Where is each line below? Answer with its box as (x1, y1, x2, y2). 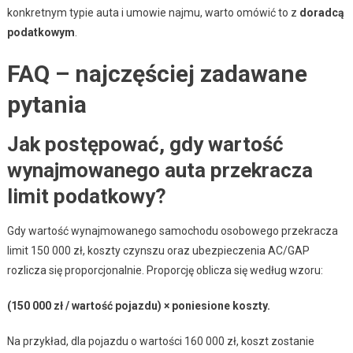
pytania (6, 90, 87, 118)
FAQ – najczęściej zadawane (6, 59, 307, 87)
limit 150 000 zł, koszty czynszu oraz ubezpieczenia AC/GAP (6, 243, 310, 257)
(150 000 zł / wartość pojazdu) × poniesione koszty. (6, 299, 270, 312)
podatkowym (6, 25, 75, 39)
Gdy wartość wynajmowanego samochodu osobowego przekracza (6, 224, 338, 237)
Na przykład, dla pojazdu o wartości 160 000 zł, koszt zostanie (6, 334, 314, 347)
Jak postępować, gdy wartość (6, 132, 284, 156)
